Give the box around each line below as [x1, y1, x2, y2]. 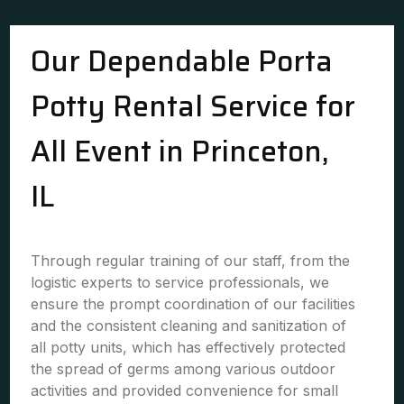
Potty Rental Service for [31, 84, 356, 129]
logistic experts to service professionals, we [31, 273, 330, 291]
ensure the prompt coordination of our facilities [31, 295, 356, 313]
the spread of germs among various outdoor [31, 360, 336, 378]
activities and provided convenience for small [31, 381, 339, 399]
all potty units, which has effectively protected [31, 338, 346, 356]
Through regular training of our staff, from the [31, 252, 351, 270]
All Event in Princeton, [31, 129, 329, 174]
